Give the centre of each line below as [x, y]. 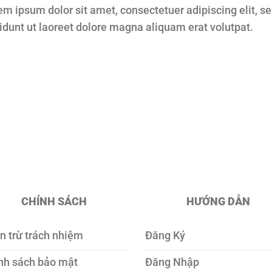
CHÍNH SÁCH [54, 201]
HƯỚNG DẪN [218, 201]
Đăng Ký [165, 235]
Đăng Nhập [172, 262]
